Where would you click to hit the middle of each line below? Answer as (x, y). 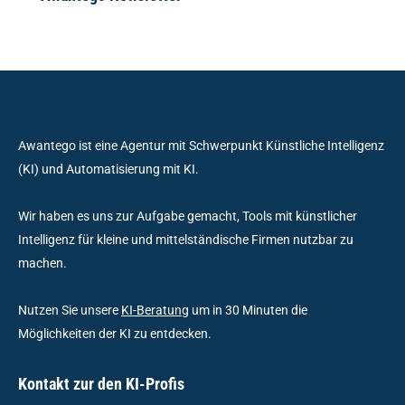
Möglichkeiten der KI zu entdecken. (115, 334)
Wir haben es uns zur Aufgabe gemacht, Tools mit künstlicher (188, 216)
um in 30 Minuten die (248, 310)
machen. (42, 263)
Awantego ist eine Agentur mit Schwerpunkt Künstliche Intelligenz (201, 146)
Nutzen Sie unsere (70, 310)
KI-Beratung (155, 310)
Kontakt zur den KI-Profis (101, 384)
